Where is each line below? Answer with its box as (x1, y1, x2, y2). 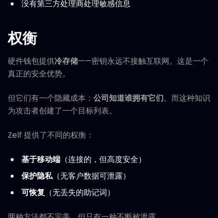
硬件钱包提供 (8, 55, 54, 67)
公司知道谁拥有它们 (93, 92, 163, 104)
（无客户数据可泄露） (53, 170, 130, 182)
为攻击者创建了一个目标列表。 (8, 105, 117, 116)
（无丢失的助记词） (45, 187, 115, 198)
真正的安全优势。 (8, 68, 70, 79)
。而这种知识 (163, 92, 210, 104)
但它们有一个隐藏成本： (8, 92, 93, 104)
